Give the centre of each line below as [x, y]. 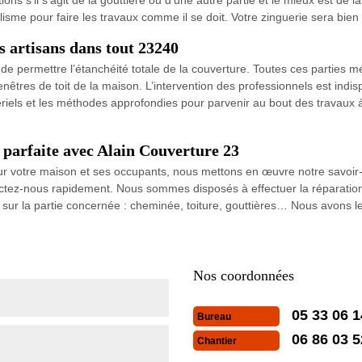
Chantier [217, 341]
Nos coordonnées [244, 275]
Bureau [214, 316]
